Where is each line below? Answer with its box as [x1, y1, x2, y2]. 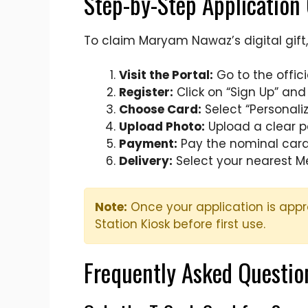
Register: [119, 84, 173, 101]
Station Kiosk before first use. [95, 215, 265, 232]
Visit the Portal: [119, 67, 213, 84]
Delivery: [119, 153, 173, 170]
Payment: [119, 135, 177, 153]
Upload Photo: [119, 118, 205, 135]
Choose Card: [119, 101, 201, 118]
